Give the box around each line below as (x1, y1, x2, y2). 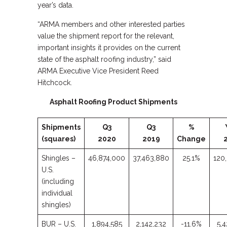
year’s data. (37, 1, 73, 9)
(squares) (42, 135, 75, 143)
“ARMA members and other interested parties (37, 20, 185, 28)
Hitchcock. (37, 79, 72, 87)
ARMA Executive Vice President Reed (37, 67, 159, 75)
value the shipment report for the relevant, (37, 32, 174, 40)
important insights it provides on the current (37, 44, 180, 52)
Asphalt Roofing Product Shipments (50, 98, 177, 106)
